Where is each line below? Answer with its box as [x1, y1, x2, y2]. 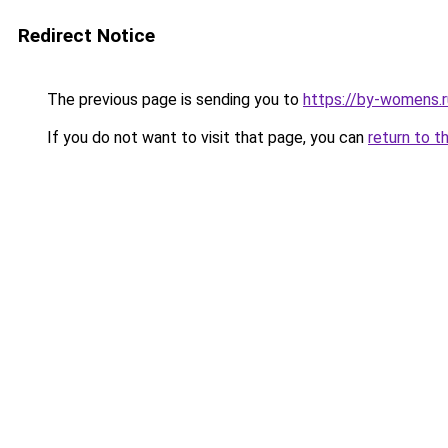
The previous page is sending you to [43, 90, 303, 109]
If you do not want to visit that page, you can [43, 128, 368, 147]
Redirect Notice [18, 24, 155, 47]
